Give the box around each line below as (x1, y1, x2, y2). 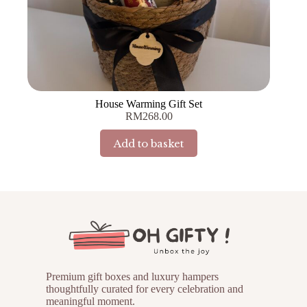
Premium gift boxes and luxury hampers (45, 271, 219, 283)
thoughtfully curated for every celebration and (45, 283, 243, 295)
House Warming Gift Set (95, 98, 203, 110)
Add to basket (114, 136, 184, 150)
